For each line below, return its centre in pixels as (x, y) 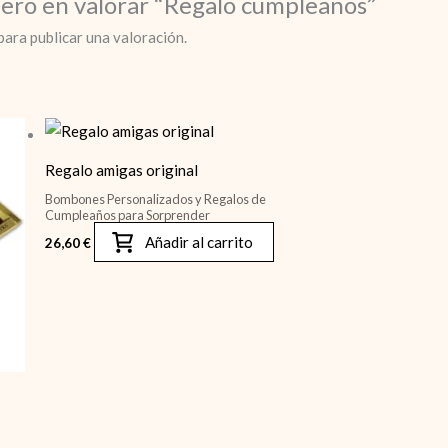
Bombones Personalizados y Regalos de (156, 199)
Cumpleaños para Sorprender (128, 215)
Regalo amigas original (122, 169)
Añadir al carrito (199, 242)
